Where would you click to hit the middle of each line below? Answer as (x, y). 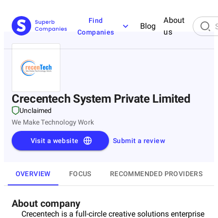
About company (46, 203)
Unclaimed (36, 110)
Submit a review (139, 141)
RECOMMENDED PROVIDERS (156, 173)
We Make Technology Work (53, 122)
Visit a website (54, 141)
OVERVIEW (33, 173)
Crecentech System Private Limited (101, 99)
